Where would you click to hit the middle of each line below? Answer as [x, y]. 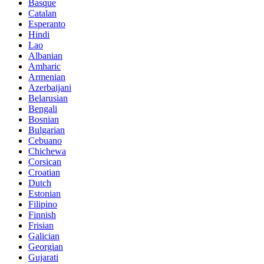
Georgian [46, 246]
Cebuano [45, 140]
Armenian [47, 77]
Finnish [42, 214]
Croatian [44, 172]
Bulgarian [47, 130]
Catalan [42, 13]
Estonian [44, 193]
